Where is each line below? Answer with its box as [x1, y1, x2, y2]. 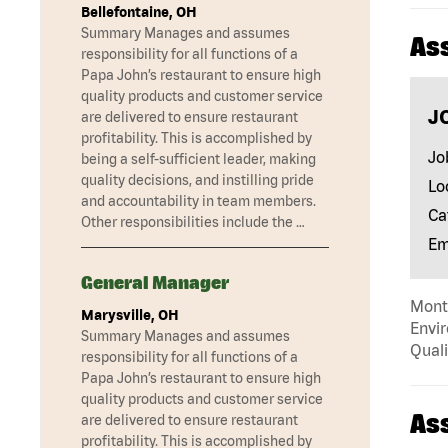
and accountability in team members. [81, 193, 316, 210]
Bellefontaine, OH [81, 4, 197, 21]
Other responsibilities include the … [81, 214, 305, 231]
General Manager [81, 272, 229, 294]
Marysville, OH [81, 307, 179, 324]
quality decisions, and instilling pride [81, 172, 314, 189]
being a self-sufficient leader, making [81, 151, 316, 168]
